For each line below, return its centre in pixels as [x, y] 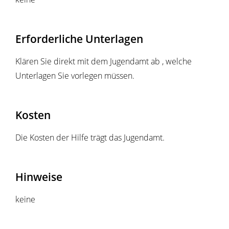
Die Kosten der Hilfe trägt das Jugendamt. [90, 138]
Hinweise [39, 177]
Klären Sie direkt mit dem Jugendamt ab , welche [104, 62]
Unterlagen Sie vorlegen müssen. [75, 76]
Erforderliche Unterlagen [79, 39]
